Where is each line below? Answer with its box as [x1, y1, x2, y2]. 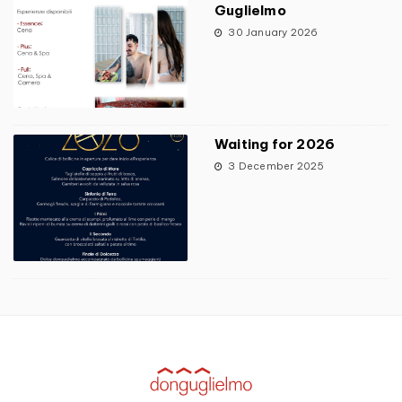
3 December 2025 [225, 160, 325, 173]
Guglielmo [214, 2, 286, 20]
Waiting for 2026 [214, 135, 336, 153]
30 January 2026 [225, 26, 319, 39]
